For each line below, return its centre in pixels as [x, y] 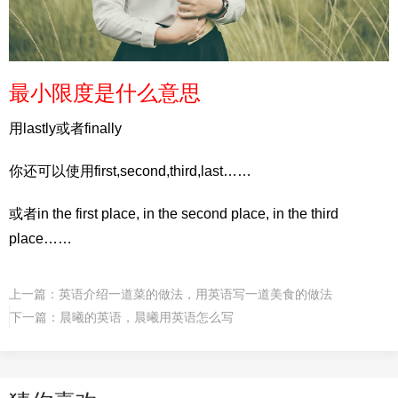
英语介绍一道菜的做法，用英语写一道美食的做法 [195, 294]
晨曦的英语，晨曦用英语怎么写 [147, 317]
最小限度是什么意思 [105, 92]
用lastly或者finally [65, 128]
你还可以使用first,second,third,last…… [130, 171]
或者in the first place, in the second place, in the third [174, 213]
